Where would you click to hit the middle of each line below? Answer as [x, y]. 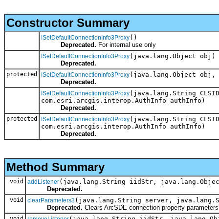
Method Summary [55, 167]
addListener [43, 182]
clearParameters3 [51, 200]
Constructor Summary [68, 22]
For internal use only [126, 44]
